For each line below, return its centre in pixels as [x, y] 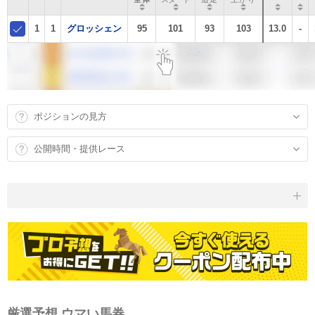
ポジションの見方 [70, 117]
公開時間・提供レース [79, 149]
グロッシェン [94, 29]
